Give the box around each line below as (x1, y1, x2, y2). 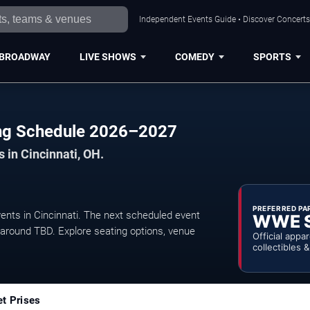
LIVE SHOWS (79, 51, 136, 62)
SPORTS (253, 51, 291, 62)
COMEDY (174, 51, 215, 62)
